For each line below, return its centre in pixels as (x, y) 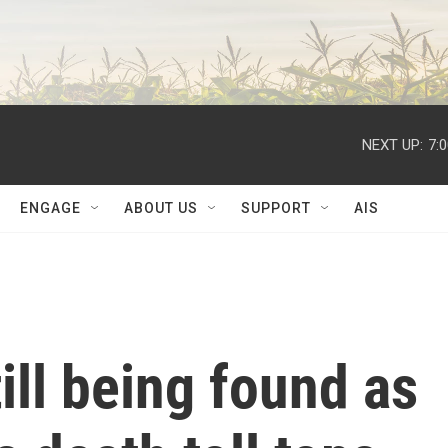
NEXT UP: (392, 144)
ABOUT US (161, 208)
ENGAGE (50, 208)
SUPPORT (276, 208)
